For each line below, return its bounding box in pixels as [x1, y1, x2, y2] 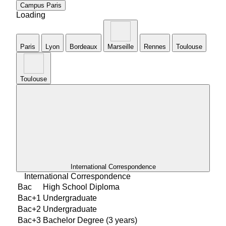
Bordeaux [70, 42, 97, 50]
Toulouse [176, 42, 202, 50]
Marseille [107, 42, 134, 50]
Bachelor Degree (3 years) [43, 215, 137, 224]
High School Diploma [43, 182, 120, 191]
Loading [16, 10, 45, 19]
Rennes [144, 42, 166, 50]
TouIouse [20, 75, 47, 83]
